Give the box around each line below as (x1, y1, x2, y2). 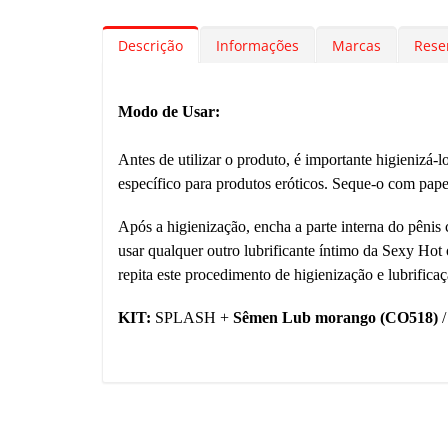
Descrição (118, 36, 183, 56)
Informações (216, 36, 299, 56)
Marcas (332, 36, 381, 56)
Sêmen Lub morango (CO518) (233, 309, 438, 327)
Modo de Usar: (118, 103, 220, 121)
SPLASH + (151, 309, 233, 327)
